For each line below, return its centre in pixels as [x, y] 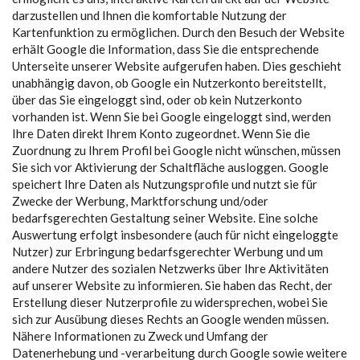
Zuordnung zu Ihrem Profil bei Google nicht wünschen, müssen [176, 150]
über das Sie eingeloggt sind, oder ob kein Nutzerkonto [157, 100]
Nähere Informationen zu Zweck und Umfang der [140, 336]
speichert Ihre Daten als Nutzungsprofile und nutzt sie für [165, 184]
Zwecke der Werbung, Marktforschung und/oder [140, 201]
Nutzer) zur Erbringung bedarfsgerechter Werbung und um [168, 252]
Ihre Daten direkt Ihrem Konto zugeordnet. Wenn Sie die [161, 133]
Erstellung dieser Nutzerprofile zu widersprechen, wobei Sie [170, 302]
